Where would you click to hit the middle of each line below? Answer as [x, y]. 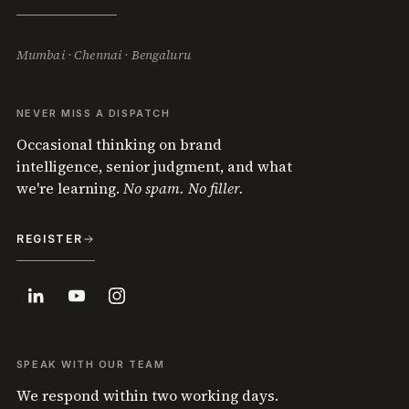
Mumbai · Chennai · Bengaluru [103, 55]
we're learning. [69, 188]
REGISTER [49, 239]
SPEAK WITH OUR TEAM [90, 364]
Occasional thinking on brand [119, 144]
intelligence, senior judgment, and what [154, 166]
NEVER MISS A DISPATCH [93, 113]
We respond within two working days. [147, 395]
